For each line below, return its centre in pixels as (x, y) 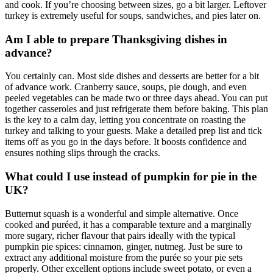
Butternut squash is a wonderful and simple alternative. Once (122, 213)
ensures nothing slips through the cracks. (83, 153)
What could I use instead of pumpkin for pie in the (131, 177)
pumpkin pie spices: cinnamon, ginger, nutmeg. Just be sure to (124, 246)
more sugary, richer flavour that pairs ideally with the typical (120, 235)
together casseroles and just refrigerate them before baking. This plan (136, 109)
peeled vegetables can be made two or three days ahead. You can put (136, 98)
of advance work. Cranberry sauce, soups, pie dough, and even (126, 87)
